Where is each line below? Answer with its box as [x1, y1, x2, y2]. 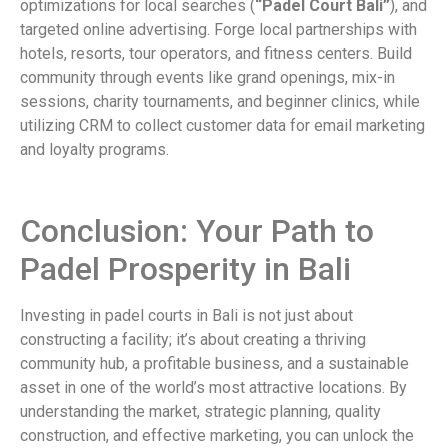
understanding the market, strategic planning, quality [20, 402, 381, 422]
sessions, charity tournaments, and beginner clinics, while [20, 92, 420, 112]
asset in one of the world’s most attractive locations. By [20, 378, 407, 398]
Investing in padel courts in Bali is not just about [20, 306, 353, 326]
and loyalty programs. [20, 140, 169, 160]
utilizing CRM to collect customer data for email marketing [20, 116, 425, 136]
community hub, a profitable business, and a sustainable [20, 354, 409, 374]
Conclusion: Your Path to [20, 212, 374, 251]
